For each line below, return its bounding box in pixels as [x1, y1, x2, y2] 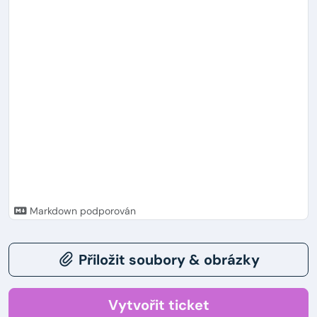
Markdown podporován [26, 204, 136, 218]
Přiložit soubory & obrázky [79, 250, 260, 270]
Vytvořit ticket [108, 296, 209, 315]
